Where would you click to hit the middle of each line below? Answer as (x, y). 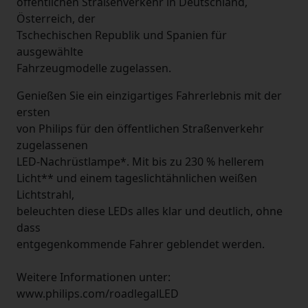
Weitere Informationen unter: (93, 277)
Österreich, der (56, 19)
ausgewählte (50, 52)
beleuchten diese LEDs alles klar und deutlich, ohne (150, 211)
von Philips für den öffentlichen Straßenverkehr (140, 129)
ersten (33, 112)
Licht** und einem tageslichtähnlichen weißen (137, 178)
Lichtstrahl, (45, 195)
